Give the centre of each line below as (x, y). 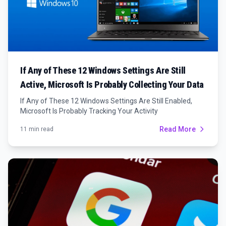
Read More (178, 129)
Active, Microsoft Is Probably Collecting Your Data (112, 84)
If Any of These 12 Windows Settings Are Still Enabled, (106, 101)
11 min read (37, 129)
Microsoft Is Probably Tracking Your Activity (89, 111)
